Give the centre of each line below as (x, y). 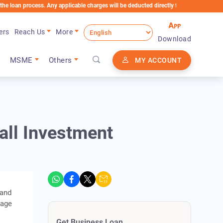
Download (174, 39)
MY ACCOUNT (158, 60)
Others (60, 60)
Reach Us (30, 32)
